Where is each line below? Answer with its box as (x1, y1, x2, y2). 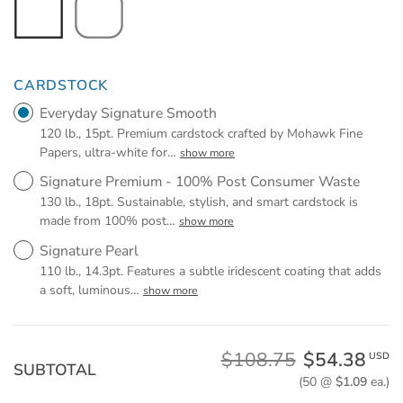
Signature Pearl (40, 240, 139, 261)
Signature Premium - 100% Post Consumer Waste (40, 172, 360, 192)
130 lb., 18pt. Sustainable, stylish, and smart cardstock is (40, 193, 358, 210)
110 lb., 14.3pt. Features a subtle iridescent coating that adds (40, 262, 381, 280)
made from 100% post (40, 212, 166, 229)
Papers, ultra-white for (40, 143, 167, 161)
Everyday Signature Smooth (40, 103, 217, 123)
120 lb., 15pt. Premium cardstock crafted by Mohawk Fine (40, 124, 363, 142)
